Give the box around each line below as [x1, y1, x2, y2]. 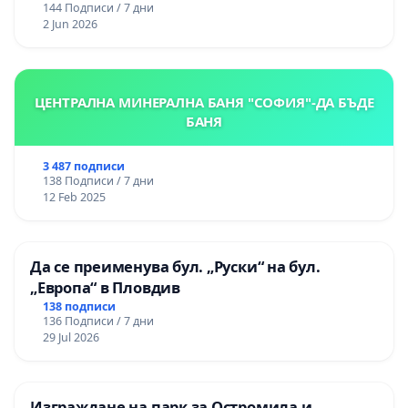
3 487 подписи [42, 158, 125, 175]
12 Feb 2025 [42, 189, 106, 206]
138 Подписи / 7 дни [42, 173, 154, 189]
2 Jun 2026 [42, 16, 97, 33]
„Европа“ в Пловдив [30, 277, 180, 299]
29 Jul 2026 [42, 329, 99, 345]
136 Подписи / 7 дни [42, 312, 154, 329]
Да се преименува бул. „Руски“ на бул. [30, 256, 321, 278]
